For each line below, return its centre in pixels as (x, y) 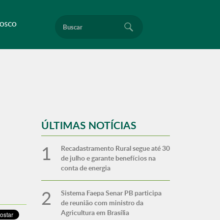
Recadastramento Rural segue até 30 (115, 148)
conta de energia (85, 168)
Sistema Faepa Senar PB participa (111, 193)
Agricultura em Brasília (95, 212)
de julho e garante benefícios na (108, 158)
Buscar (62, 18)
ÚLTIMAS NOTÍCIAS (89, 125)
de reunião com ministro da (102, 203)
